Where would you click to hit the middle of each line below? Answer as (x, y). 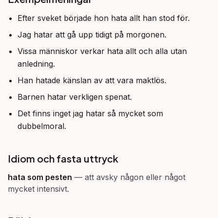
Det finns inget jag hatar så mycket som (90, 113)
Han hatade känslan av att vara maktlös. (92, 80)
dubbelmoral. (42, 126)
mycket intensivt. (38, 189)
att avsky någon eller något (135, 177)
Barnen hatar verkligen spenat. (75, 97)
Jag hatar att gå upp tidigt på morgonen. (92, 35)
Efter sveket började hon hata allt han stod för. (104, 18)
